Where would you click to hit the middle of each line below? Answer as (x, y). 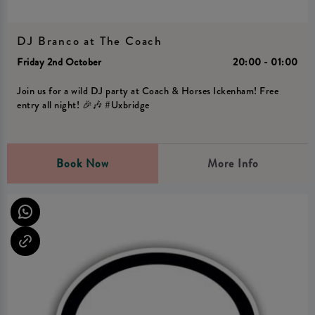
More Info (233, 164)
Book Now (82, 164)
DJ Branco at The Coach (90, 41)
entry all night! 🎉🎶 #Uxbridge (83, 105)
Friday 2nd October (59, 62)
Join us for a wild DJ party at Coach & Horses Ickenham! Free (148, 91)
